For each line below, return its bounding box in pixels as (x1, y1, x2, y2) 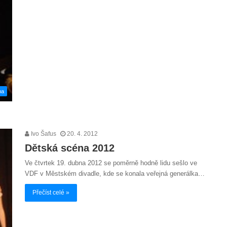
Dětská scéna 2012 (25, 142, 115, 154)
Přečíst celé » (32, 188, 69, 196)
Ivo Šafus (29, 130, 56, 137)
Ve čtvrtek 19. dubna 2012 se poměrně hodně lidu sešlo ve (25, 159, 197, 167)
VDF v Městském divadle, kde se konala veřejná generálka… (25, 169, 205, 177)
